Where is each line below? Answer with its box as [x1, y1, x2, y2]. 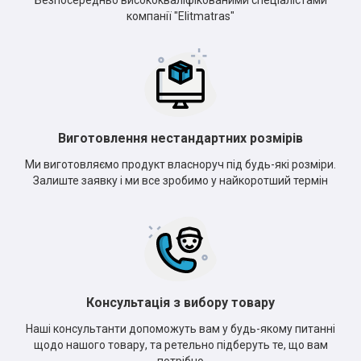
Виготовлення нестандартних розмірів [58, 131, 303, 147]
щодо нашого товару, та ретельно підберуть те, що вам [33, 338, 328, 352]
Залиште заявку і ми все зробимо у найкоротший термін [33, 174, 328, 188]
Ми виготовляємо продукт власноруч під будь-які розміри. [25, 158, 336, 172]
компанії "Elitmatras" [127, 10, 234, 23]
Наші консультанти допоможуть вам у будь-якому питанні [26, 322, 335, 336]
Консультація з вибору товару [86, 295, 275, 311]
